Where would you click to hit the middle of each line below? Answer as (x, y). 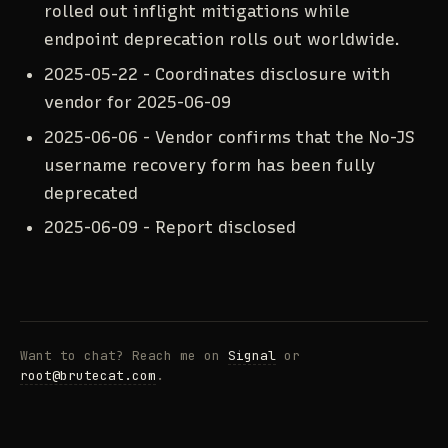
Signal (252, 356)
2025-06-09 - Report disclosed (169, 227)
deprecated (90, 192)
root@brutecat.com (88, 376)
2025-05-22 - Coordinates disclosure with (216, 73)
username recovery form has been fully (209, 164)
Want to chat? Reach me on (120, 356)
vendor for (90, 101)
